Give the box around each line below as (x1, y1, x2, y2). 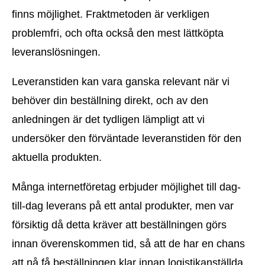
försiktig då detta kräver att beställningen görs (12, 219, 227, 231)
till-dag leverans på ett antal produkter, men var (12, 200, 234, 212)
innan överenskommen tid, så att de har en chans (12, 238, 245, 250)
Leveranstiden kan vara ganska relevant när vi (12, 76, 230, 88)
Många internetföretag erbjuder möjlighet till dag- (12, 181, 241, 193)
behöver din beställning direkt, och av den (12, 95, 208, 107)
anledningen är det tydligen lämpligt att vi (12, 114, 205, 126)
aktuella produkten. (12, 151, 102, 164)
